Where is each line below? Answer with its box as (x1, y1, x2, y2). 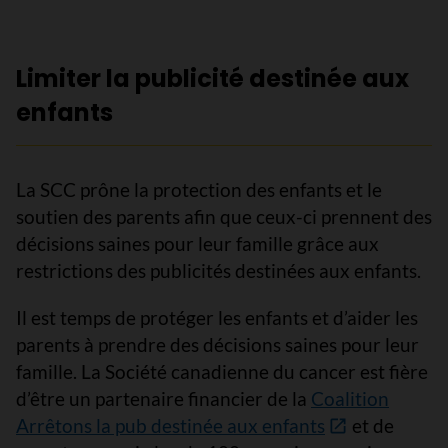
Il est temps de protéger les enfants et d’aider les (16, 305, 418, 329)
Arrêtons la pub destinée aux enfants (16, 413, 325, 437)
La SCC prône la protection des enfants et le (16, 177, 382, 201)
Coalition (311, 386, 389, 410)
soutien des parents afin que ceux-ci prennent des (16, 204, 432, 228)
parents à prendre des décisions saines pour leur (16, 332, 419, 356)
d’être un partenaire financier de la (16, 386, 311, 410)
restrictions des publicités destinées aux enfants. (16, 258, 425, 282)
